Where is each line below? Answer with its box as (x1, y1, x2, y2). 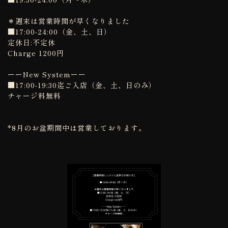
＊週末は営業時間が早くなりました (8, 16, 130, 26)
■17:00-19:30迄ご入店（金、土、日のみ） (8, 80, 156, 91)
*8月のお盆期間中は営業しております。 (8, 123, 146, 133)
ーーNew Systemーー (8, 69, 86, 80)
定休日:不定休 (8, 37, 55, 48)
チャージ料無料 (8, 91, 61, 101)
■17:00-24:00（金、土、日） (8, 26, 111, 37)
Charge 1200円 (8, 48, 64, 59)
